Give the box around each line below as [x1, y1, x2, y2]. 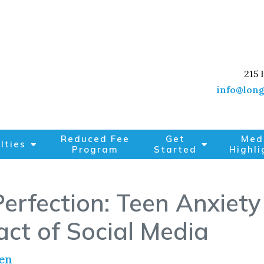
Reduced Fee [61, 133, 130, 144]
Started [154, 144, 197, 155]
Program [72, 144, 119, 155]
